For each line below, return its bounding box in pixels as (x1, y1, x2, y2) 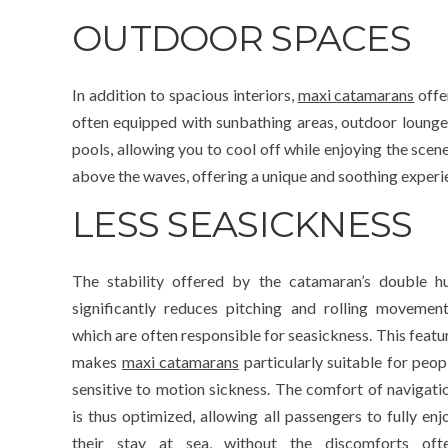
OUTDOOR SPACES (72, 16, 411, 61)
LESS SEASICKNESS (72, 202, 413, 247)
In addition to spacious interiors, (72, 85, 298, 105)
